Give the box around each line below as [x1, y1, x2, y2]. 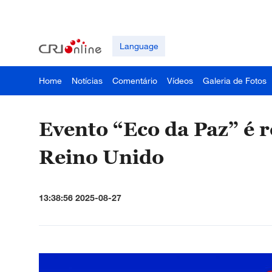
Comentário [112, 75, 157, 86]
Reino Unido [39, 145, 164, 168]
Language [119, 41, 158, 51]
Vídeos [167, 75, 193, 86]
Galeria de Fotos [203, 75, 267, 86]
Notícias [72, 75, 103, 86]
